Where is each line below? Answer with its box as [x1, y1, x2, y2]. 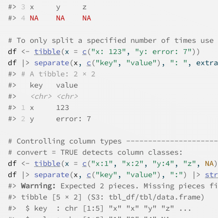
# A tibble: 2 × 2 [21, 69, 95, 78]
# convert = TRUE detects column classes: [8, 147, 183, 157]
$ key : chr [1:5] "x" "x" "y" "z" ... [17, 203, 192, 213]
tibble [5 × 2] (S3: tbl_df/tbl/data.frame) [17, 192, 205, 201]
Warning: [21, 181, 60, 190]
